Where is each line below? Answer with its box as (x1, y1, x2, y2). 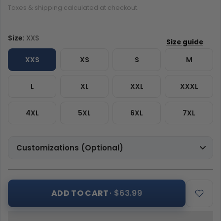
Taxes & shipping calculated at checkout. (8, 3, 139, 12)
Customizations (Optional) (16, 143, 123, 153)
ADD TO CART (51, 187, 109, 199)
